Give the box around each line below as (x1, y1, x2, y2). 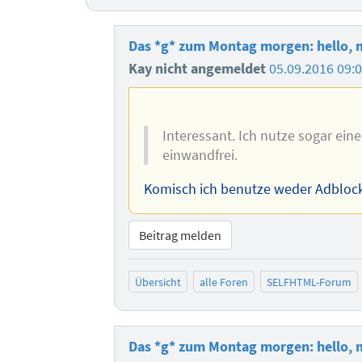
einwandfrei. (162, 146, 238, 165)
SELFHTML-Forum (266, 274, 351, 289)
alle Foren (199, 274, 248, 289)
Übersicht (135, 274, 182, 289)
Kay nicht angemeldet (128, 59, 270, 78)
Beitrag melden (139, 227, 222, 244)
